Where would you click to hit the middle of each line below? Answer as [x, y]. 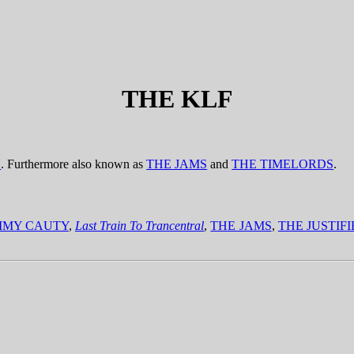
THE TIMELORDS [283, 164]
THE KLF [177, 98]
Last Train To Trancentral [139, 225]
